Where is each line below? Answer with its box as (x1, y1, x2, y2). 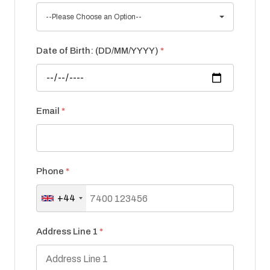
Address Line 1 (36, 227, 99, 237)
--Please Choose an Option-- (46, 13, 142, 22)
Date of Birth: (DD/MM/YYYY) (36, 46, 160, 56)
